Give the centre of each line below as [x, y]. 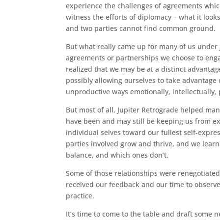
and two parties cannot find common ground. [141, 28]
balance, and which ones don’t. [117, 155]
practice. [80, 196]
